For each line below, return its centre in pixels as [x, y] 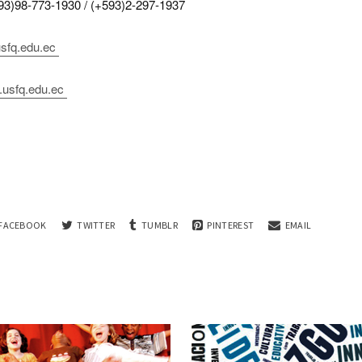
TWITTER [96, 225]
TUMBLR [160, 225]
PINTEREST [231, 225]
